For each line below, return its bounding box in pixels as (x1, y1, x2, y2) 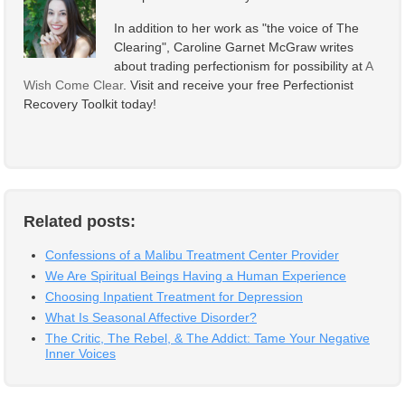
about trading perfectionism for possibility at (114, 59, 365, 73)
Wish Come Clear (24, 78, 123, 92)
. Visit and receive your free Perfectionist (123, 78, 353, 92)
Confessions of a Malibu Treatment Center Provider (45, 248, 339, 262)
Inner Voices (45, 346, 116, 361)
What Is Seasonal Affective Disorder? (45, 310, 257, 325)
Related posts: (24, 212, 136, 231)
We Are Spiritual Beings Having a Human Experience (45, 268, 346, 283)
